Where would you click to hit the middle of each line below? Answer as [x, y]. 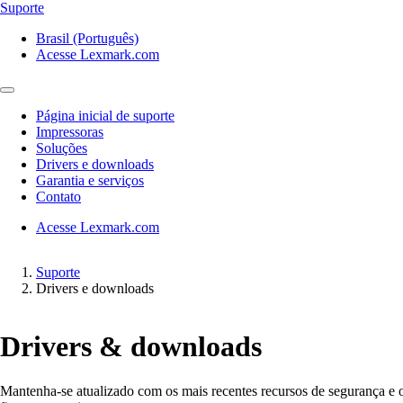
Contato [58, 197]
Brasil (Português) [87, 38]
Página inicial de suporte [105, 116]
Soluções [62, 148]
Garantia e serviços [90, 180]
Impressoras [70, 132]
